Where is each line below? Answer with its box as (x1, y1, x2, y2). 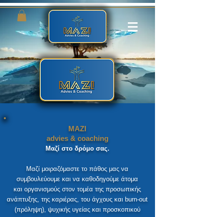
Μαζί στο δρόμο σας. (45, 144, 109, 152)
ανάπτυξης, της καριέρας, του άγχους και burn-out (7, 195, 148, 203)
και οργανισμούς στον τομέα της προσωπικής (14, 185, 141, 193)
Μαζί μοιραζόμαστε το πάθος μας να (26, 165, 128, 172)
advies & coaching (46, 134, 108, 142)
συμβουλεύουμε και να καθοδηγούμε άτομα (16, 175, 138, 183)
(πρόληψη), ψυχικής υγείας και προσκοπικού (14, 205, 140, 213)
